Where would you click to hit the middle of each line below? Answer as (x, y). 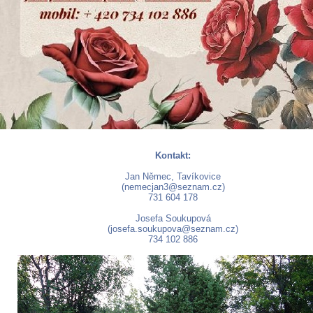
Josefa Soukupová (173, 219)
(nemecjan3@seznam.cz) (173, 187)
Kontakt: (173, 156)
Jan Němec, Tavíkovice (173, 177)
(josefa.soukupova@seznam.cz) (173, 229)
